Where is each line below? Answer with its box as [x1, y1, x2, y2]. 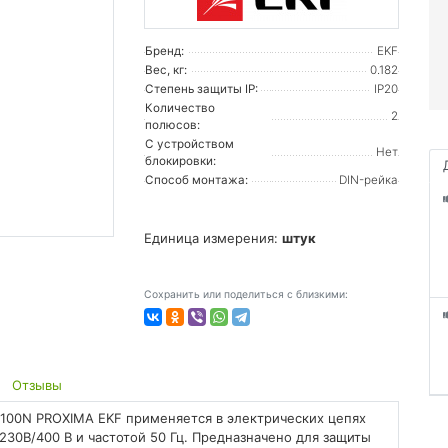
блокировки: [145, 153, 216, 168]
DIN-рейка [339, 172, 398, 187]
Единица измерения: [144, 229, 282, 246]
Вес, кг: [145, 62, 187, 77]
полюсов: [145, 117, 200, 132]
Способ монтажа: [145, 172, 248, 187]
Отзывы [12, 376, 63, 393]
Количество [145, 100, 215, 115]
